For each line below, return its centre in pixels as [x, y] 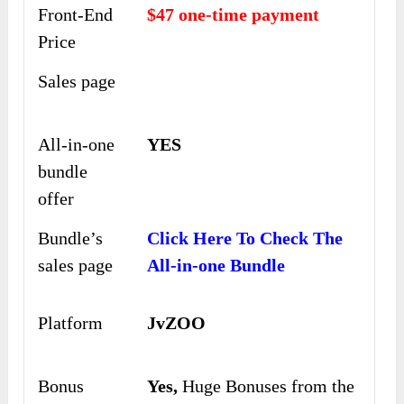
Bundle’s [71, 239]
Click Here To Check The [245, 239]
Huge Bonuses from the [266, 386]
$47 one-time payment [234, 15]
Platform [71, 323]
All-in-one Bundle [216, 266]
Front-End [76, 15]
